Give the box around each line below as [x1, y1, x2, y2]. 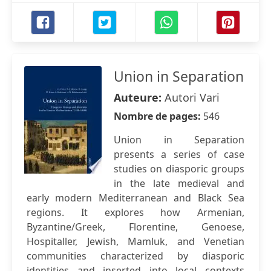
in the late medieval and [114, 177, 244, 190]
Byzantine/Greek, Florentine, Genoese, [27, 220, 244, 233]
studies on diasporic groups [114, 162, 244, 175]
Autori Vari [165, 90, 220, 105]
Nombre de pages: [114, 109, 203, 123]
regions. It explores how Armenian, [27, 206, 244, 219]
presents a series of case [114, 148, 244, 161]
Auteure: [114, 90, 165, 105]
